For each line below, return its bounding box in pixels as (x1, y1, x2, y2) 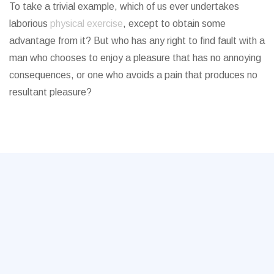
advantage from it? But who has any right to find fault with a (9, 35, 265, 46)
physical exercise (50, 18, 123, 29)
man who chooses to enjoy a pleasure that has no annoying (9, 52, 261, 63)
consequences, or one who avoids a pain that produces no (9, 69, 257, 80)
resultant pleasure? (9, 86, 92, 97)
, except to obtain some (123, 18, 226, 29)
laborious (9, 18, 50, 29)
